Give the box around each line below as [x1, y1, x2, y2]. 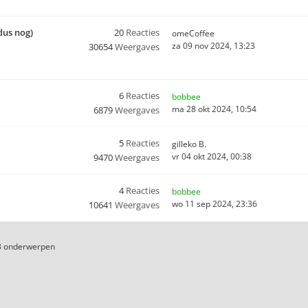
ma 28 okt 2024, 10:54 [172, 103, 256, 115]
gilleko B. [172, 138, 206, 150]
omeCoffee [172, 27, 214, 39]
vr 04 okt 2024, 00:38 [172, 151, 252, 162]
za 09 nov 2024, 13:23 [172, 40, 255, 52]
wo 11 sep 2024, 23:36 [172, 198, 257, 210]
